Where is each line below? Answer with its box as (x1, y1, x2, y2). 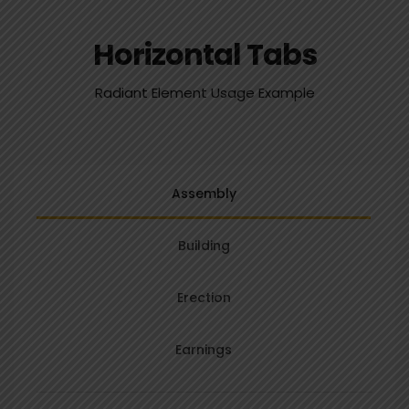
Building (177, 236, 230, 255)
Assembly (171, 184, 236, 203)
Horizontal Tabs (92, 34, 317, 75)
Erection (176, 288, 231, 307)
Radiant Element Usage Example (94, 83, 315, 102)
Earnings (175, 341, 232, 359)
